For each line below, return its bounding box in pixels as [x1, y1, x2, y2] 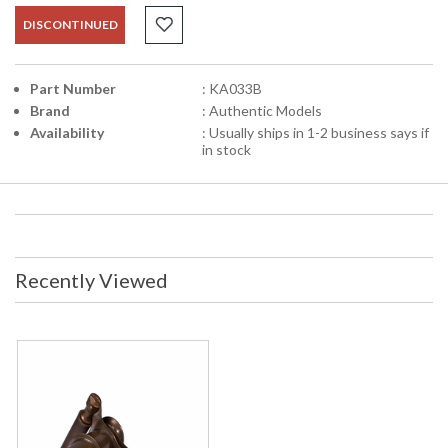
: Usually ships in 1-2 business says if [201, 124, 429, 142]
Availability [30, 124, 104, 142]
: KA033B [201, 80, 262, 98]
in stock [201, 141, 251, 159]
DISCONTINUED [22, 17, 118, 33]
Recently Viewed [15, 268, 168, 293]
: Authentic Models [201, 102, 322, 120]
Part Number [30, 80, 116, 98]
